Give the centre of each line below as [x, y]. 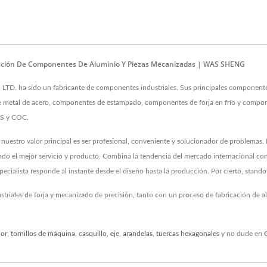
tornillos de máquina [43, 234]
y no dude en [242, 234]
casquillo [93, 234]
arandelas [138, 234]
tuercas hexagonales [188, 234]
